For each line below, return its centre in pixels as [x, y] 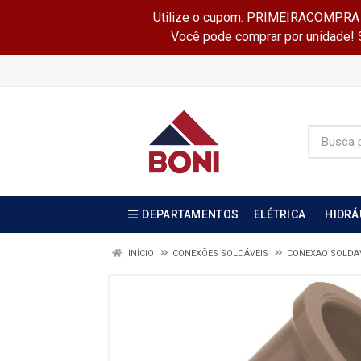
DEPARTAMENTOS [191, 214]
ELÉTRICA [280, 214]
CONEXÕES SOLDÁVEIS [220, 253]
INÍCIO [140, 253]
